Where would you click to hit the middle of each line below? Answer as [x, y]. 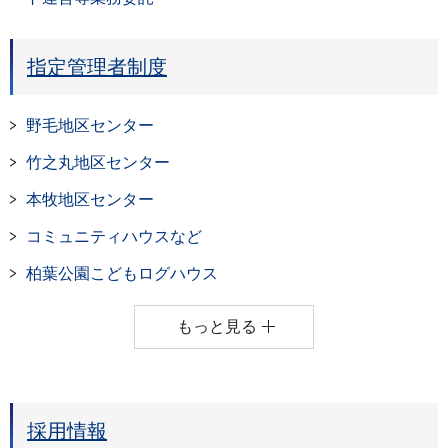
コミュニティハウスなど [114, 236]
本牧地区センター [90, 199]
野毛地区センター [90, 125]
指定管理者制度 [97, 67]
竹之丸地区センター [98, 162]
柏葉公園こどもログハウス [122, 273]
